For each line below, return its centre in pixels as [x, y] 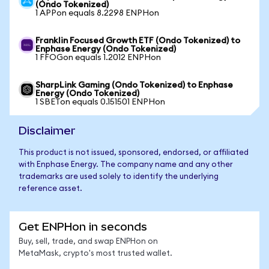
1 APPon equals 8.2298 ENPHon [97, 13]
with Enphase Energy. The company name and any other [126, 165]
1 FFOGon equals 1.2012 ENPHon [98, 58]
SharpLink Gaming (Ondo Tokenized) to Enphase [134, 85]
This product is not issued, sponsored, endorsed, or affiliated [134, 153]
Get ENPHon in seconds [83, 227]
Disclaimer [47, 131]
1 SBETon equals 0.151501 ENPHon [100, 102]
